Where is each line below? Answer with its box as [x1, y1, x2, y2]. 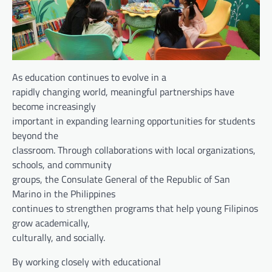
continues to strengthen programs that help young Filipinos [12, 200, 258, 216]
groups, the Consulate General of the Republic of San [12, 171, 230, 186]
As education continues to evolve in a [12, 69, 166, 84]
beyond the [12, 127, 58, 143]
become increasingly [12, 98, 96, 114]
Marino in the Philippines [12, 186, 115, 201]
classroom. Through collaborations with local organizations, [12, 142, 256, 157]
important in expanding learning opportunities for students [12, 113, 255, 128]
